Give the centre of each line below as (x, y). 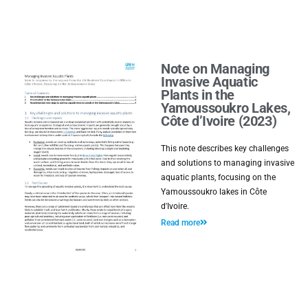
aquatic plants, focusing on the (218, 177)
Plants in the (198, 95)
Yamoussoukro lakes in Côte (214, 192)
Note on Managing (215, 69)
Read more (180, 223)
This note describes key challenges (225, 148)
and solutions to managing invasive (228, 163)
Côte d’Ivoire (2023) (219, 121)
